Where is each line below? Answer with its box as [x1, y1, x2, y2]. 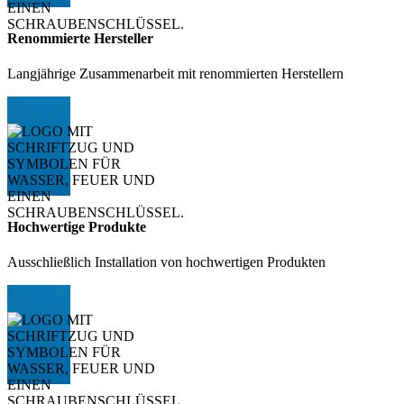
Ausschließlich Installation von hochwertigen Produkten [7, 254, 326, 271]
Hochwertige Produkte [7, 219, 146, 235]
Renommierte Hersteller [7, 30, 153, 46]
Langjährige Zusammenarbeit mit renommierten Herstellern [7, 65, 344, 81]
